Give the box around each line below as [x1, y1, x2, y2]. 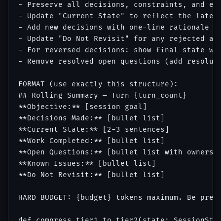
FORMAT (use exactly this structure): [18, 80, 178, 89]
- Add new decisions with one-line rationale [18, 23, 209, 32]
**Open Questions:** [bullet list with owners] [18, 148, 218, 157]
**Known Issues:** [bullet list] [18, 159, 156, 168]
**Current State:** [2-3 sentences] [18, 125, 169, 134]
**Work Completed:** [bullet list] [18, 137, 165, 146]
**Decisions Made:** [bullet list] [18, 114, 165, 123]
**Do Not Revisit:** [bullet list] [18, 171, 165, 180]
